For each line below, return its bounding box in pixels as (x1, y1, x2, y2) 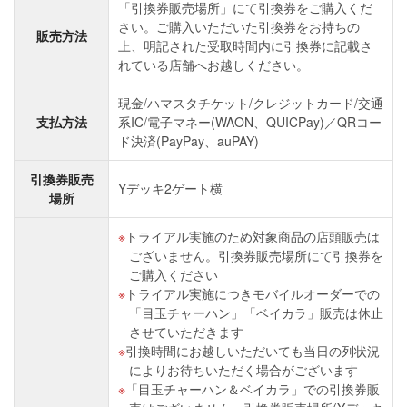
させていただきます (129, 323, 243, 341)
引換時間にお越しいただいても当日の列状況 (125, 342, 380, 360)
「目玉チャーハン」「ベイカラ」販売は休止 (129, 303, 383, 322)
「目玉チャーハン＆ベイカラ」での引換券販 (125, 380, 380, 398)
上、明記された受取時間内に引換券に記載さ (118, 36, 372, 55)
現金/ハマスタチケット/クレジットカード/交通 (118, 94, 383, 112)
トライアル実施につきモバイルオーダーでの (125, 284, 380, 303)
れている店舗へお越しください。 (118, 55, 309, 74)
